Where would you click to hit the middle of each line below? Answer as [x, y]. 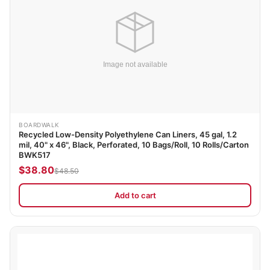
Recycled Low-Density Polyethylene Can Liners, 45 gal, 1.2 [128, 135]
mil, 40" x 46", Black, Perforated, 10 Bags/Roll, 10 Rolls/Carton [134, 145]
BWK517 [35, 155]
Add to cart [135, 195]
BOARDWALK [39, 125]
